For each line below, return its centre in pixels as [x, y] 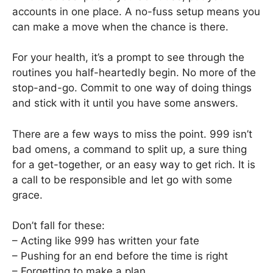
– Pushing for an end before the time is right [120, 256]
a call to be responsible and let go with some [122, 179]
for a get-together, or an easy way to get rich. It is [134, 164]
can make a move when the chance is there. [120, 27]
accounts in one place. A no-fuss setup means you [136, 11]
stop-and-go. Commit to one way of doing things [132, 88]
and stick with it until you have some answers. [125, 103]
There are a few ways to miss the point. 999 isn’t [132, 134]
